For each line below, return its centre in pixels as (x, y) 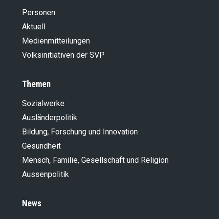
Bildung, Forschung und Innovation (80, 132)
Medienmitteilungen (56, 41)
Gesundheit (41, 146)
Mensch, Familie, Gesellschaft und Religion (95, 160)
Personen (39, 13)
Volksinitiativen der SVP (63, 55)
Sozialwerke (43, 104)
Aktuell (34, 27)
